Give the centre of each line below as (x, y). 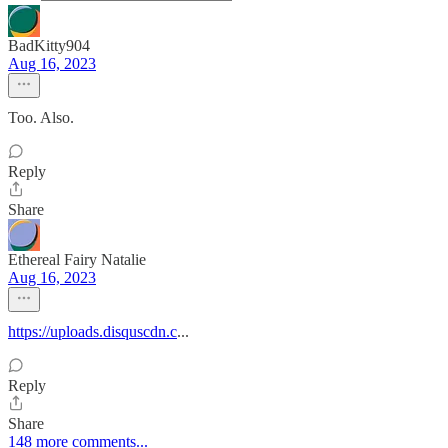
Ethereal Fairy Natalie (77, 259)
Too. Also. (41, 117)
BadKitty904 (49, 45)
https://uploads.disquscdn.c (92, 331)
